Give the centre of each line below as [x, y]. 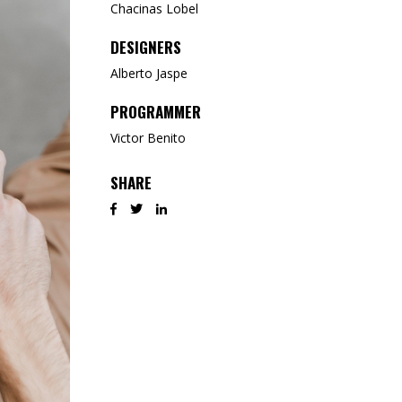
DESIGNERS [145, 47]
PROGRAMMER [155, 112]
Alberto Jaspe [149, 73]
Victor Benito [148, 138]
